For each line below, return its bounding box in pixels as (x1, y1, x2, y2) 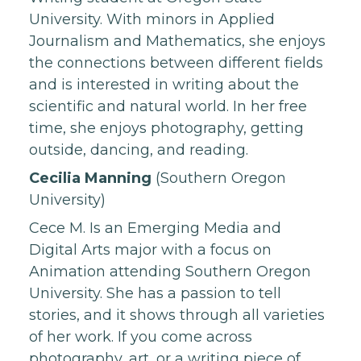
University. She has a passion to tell (29, 284, 281, 302)
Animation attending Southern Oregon (29, 262, 311, 280)
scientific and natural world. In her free (29, 97, 307, 115)
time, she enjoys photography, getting (29, 118, 304, 137)
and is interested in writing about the (29, 75, 299, 93)
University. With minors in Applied (29, 10, 275, 28)
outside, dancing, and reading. (29, 140, 248, 159)
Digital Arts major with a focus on (29, 240, 272, 259)
